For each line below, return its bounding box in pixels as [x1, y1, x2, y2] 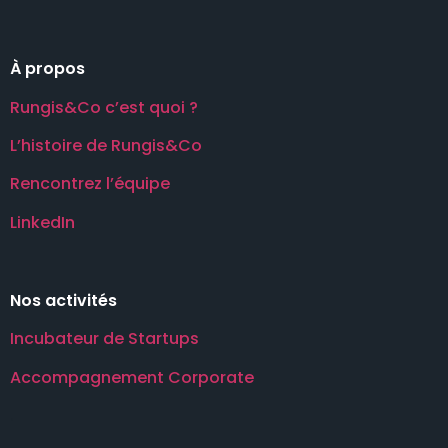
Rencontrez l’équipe [10, 172, 170, 196]
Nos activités [10, 289, 117, 313]
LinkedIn [10, 210, 75, 234]
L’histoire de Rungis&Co [10, 133, 202, 157]
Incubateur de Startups [10, 327, 199, 351]
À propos [10, 57, 85, 81]
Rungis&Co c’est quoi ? [10, 95, 198, 119]
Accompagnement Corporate [10, 365, 254, 389]
